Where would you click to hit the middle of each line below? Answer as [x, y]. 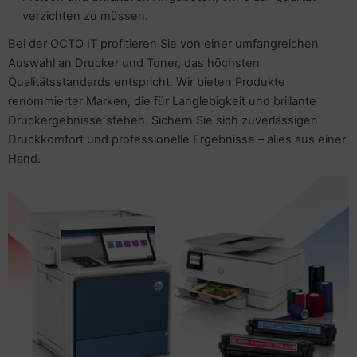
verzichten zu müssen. [85, 16]
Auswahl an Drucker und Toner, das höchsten [134, 63]
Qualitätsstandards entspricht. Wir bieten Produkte [147, 82]
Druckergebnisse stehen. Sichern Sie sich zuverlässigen [163, 120]
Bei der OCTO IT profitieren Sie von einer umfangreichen [163, 44]
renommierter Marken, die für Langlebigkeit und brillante [162, 101]
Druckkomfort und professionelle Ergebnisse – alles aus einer [177, 139]
